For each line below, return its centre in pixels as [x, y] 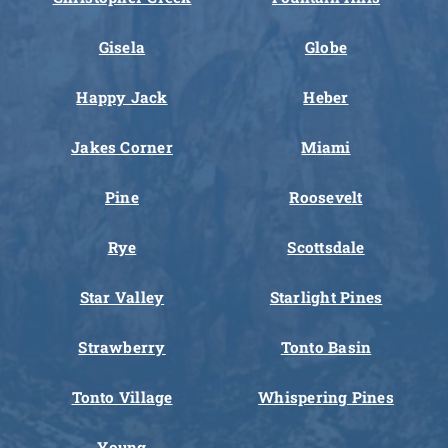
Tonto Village [122, 397]
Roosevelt [326, 197]
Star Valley [122, 297]
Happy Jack [122, 97]
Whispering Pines [326, 397]
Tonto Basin [326, 347]
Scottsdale [326, 247]
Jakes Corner [122, 147]
